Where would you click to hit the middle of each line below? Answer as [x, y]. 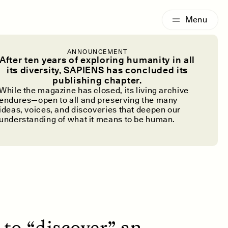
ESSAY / [111, 9]
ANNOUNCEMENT [97, 52]
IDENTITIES [144, 9]
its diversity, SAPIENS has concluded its [97, 70]
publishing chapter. [97, 80]
